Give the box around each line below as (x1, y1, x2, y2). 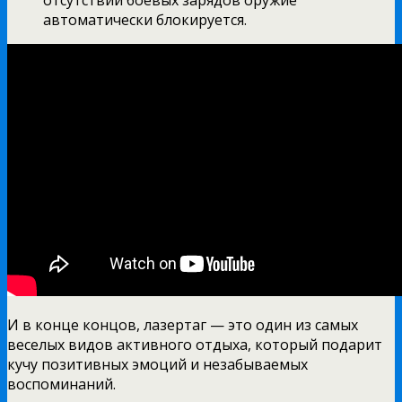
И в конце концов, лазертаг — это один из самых (7, 314, 358, 335)
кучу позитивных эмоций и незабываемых (7, 354, 308, 374)
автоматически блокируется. (43, 9, 247, 30)
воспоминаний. (7, 373, 116, 394)
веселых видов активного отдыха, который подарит (7, 334, 382, 354)
